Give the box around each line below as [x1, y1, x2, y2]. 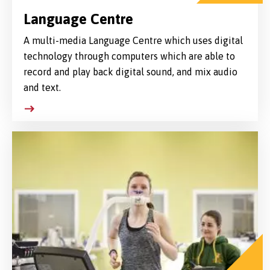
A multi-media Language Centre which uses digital [23, 35, 243, 46]
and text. [23, 82, 61, 93]
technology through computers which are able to [23, 51, 235, 62]
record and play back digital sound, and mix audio [23, 66, 237, 78]
